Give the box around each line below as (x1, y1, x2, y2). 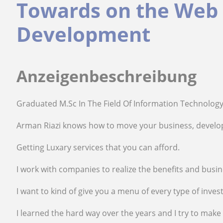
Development (16, 20, 151, 48)
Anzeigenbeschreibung (16, 65, 197, 87)
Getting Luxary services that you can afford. (16, 142, 180, 153)
